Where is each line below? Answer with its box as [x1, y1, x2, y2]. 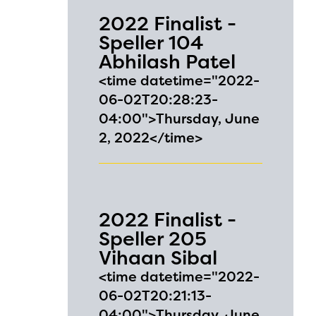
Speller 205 [99, 225, 207, 253]
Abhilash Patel [99, 48, 236, 75]
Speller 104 [99, 29, 203, 56]
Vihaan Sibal [99, 244, 217, 272]
